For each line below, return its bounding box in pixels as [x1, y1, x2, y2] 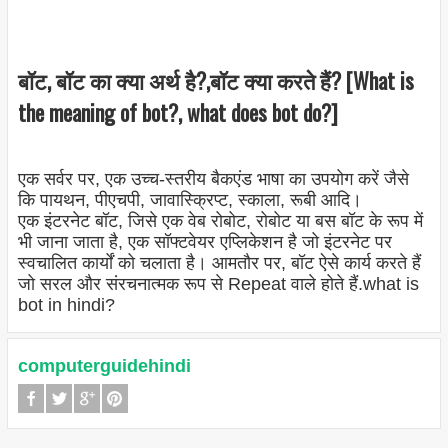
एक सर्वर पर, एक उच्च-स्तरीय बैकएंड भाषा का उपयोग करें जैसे [17, 169, 409, 190]
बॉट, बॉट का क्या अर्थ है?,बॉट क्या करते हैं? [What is [17, 63, 414, 96]
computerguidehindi [17, 356, 191, 377]
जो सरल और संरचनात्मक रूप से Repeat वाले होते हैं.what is [17, 274, 419, 295]
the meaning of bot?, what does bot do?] [17, 95, 338, 128]
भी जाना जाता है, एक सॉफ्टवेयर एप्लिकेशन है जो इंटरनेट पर [17, 232, 392, 253]
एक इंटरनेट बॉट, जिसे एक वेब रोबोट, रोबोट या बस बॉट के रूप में [17, 211, 423, 232]
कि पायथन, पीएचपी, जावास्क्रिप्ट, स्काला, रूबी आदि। [17, 190, 362, 211]
